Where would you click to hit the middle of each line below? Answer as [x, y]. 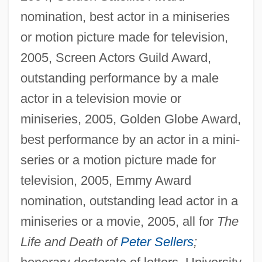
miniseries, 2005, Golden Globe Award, [130, 119]
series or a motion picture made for [118, 160]
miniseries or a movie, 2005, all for [118, 222]
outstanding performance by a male [119, 78]
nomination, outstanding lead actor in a [129, 201]
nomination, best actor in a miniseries [125, 17]
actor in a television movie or [101, 99]
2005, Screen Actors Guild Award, [116, 58]
